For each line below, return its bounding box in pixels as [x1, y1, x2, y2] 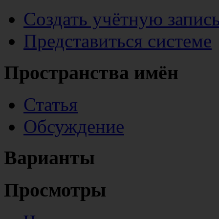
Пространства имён [4, 61, 178, 84]
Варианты [4, 147, 95, 169]
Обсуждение [23, 115, 124, 137]
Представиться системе [23, 30, 212, 52]
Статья [23, 93, 78, 115]
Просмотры [4, 178, 106, 201]
